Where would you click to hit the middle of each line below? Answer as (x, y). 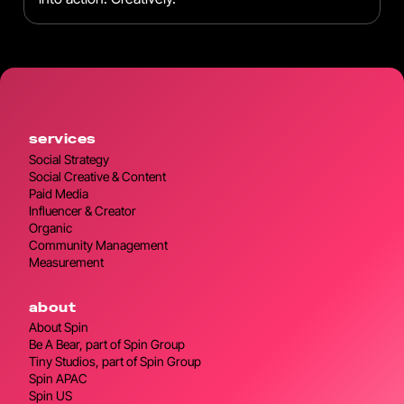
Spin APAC (58, 379)
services (63, 138)
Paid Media (59, 193)
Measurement (66, 262)
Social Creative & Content (97, 176)
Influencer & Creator (83, 210)
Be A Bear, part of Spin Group (107, 344)
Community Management (98, 244)
